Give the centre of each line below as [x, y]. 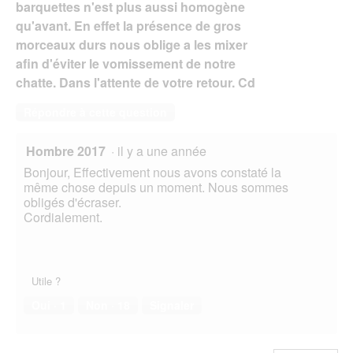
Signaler [172, 305]
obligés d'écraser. [72, 203]
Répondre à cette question [95, 112]
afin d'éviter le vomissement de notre [126, 64]
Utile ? [46, 281]
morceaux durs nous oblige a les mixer [132, 45]
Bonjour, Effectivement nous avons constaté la [152, 173]
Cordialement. [63, 217]
